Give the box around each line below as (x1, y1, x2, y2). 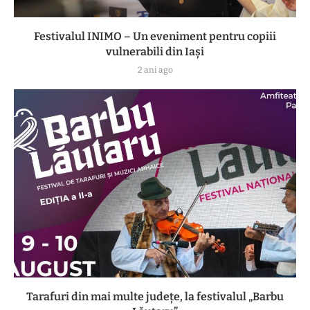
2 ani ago (137, 64, 173, 75)
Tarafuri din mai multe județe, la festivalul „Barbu (26, 289, 284, 303)
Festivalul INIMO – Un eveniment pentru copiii (34, 29, 276, 43)
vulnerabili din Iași (106, 44, 204, 58)
